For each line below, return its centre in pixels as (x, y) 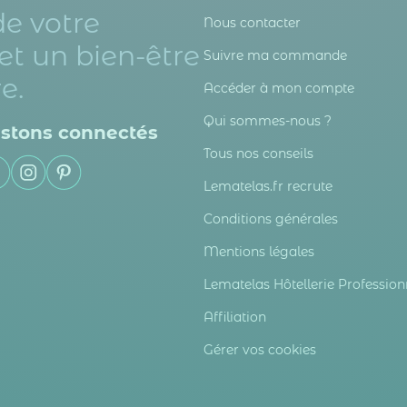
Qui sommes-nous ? (268, 121)
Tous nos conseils (258, 154)
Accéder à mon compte (279, 89)
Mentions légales (259, 252)
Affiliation (235, 318)
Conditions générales (271, 219)
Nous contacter (252, 23)
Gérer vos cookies (260, 350)
